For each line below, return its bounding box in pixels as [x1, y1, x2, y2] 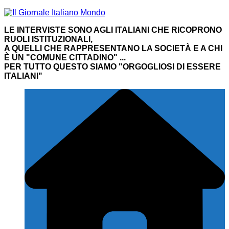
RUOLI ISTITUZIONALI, [4, 35, 93, 43]
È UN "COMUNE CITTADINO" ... [4, 53, 126, 62]
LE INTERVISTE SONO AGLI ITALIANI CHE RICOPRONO [4, 26, 222, 34]
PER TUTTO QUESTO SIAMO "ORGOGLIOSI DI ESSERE [4, 62, 221, 71]
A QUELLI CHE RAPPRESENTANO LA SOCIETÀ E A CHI [4, 44, 222, 53]
